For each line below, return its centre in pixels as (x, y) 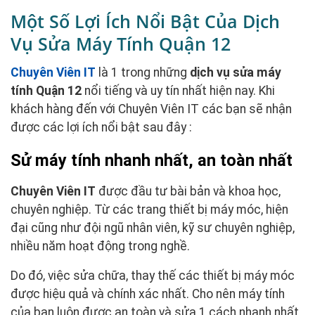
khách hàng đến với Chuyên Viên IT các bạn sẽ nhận (151, 109)
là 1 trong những (143, 73)
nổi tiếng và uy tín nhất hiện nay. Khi (178, 91)
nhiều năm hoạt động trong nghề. (100, 246)
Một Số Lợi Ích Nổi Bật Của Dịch (145, 21)
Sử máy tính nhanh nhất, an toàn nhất (152, 160)
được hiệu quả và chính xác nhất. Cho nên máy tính (148, 294)
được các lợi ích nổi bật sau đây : (101, 128)
